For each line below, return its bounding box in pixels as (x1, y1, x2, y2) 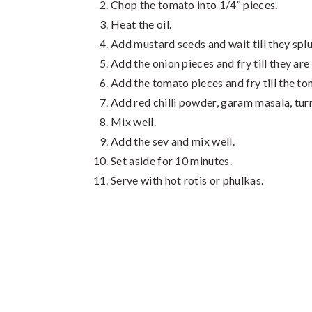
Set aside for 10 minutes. (111, 154, 232, 167)
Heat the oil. (111, 17, 172, 31)
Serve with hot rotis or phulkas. (111, 173, 264, 187)
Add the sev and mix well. (111, 134, 235, 148)
